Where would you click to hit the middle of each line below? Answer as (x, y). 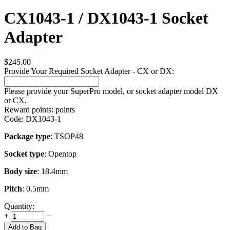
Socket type (24, 154)
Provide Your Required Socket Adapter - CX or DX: (89, 71)
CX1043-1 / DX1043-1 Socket (106, 18)
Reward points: (29, 110)
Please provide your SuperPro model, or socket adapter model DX (111, 91)
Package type (27, 137)
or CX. (15, 101)
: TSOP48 (67, 137)
